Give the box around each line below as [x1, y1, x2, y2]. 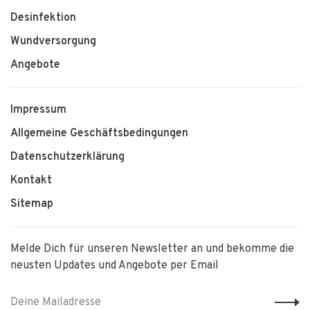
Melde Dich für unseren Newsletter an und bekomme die [10, 242, 294, 256]
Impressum [10, 103, 66, 117]
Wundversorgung [10, 35, 96, 48]
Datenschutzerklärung [10, 150, 125, 164]
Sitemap [10, 197, 53, 211]
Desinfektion [10, 11, 76, 25]
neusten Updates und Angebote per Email [10, 259, 219, 273]
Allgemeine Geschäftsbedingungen [10, 127, 188, 140]
